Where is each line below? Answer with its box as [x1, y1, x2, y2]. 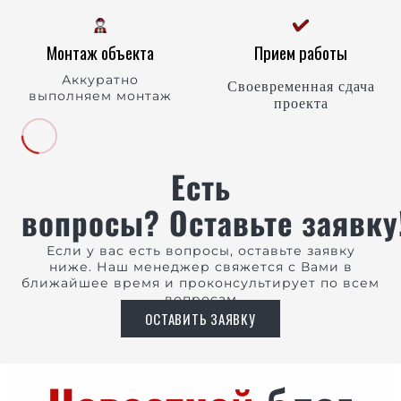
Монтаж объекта [47, 39, 154, 66]
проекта [273, 93, 328, 113]
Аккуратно [62, 72, 139, 89]
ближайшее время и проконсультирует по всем [21, 275, 380, 292]
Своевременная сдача [226, 76, 375, 96]
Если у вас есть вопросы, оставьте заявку [46, 243, 355, 260]
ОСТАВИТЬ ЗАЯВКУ [145, 309, 256, 329]
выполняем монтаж [29, 88, 172, 105]
